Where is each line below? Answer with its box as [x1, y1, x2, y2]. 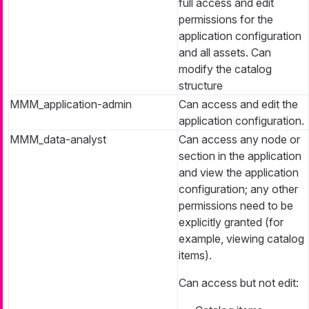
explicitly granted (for [179, 215, 283, 229]
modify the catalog [179, 61, 272, 76]
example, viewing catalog [179, 231, 304, 246]
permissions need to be [179, 198, 293, 212]
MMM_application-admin [10, 97, 132, 111]
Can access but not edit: [179, 275, 299, 290]
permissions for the [179, 12, 273, 26]
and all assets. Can [179, 45, 271, 59]
